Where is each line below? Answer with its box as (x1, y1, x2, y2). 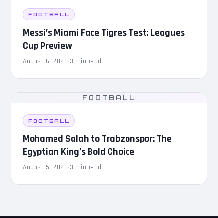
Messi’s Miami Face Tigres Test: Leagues (23, 26, 185, 39)
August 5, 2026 (23, 163, 68, 172)
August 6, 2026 (23, 56, 68, 66)
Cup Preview (23, 39, 73, 52)
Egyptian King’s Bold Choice (23, 145, 135, 158)
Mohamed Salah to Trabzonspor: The (23, 132, 172, 145)
